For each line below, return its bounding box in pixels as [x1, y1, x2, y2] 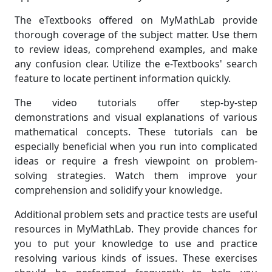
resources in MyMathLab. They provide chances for [15, 222, 257, 236]
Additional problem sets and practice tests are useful [15, 208, 257, 222]
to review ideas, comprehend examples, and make [15, 42, 257, 56]
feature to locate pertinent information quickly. [15, 72, 231, 86]
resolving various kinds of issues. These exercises [15, 251, 257, 265]
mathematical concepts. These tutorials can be [15, 125, 257, 139]
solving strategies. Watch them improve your [15, 169, 257, 183]
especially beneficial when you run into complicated [15, 140, 257, 154]
